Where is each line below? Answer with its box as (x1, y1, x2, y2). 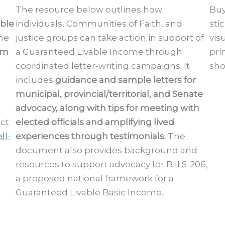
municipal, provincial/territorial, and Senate (15, 88, 203, 99)
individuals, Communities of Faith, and (15, 18, 182, 29)
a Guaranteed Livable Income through (15, 46, 182, 57)
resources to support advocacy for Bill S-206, (15, 159, 208, 169)
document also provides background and (15, 145, 197, 155)
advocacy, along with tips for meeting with (15, 102, 199, 113)
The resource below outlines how (15, 4, 162, 15)
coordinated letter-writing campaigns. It (15, 60, 190, 71)
